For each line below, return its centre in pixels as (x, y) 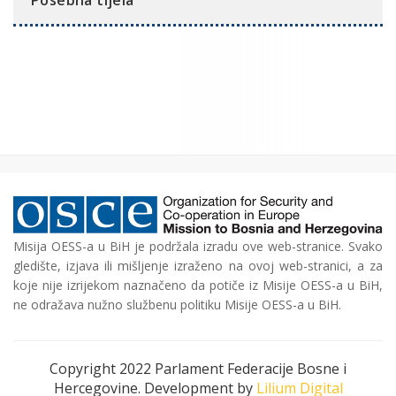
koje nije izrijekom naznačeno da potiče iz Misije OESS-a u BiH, (198, 285)
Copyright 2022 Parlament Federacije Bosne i (198, 368)
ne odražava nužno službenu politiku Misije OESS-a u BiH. (177, 304)
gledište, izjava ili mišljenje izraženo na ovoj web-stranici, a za (198, 265)
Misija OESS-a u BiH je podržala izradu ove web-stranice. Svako (198, 246)
